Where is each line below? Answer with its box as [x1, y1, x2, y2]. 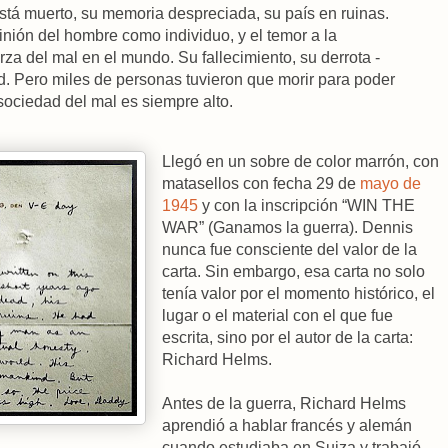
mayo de [360, 174, 421, 192]
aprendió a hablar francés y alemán [162, 416, 412, 434]
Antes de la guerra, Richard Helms [162, 394, 406, 412]
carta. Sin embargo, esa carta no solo [162, 262, 425, 280]
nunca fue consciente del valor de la [162, 240, 417, 258]
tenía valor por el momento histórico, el [162, 284, 435, 302]
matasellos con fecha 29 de [162, 174, 360, 192]
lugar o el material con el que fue [162, 306, 393, 324]
